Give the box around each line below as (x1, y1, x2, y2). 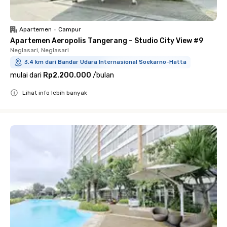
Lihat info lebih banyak (22, 89, 87, 96)
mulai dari (10, 71, 42, 80)
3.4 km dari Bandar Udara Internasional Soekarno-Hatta (24, 59, 186, 65)
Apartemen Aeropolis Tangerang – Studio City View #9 (10, 36, 203, 45)
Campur (58, 26, 81, 33)
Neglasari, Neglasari (10, 47, 69, 54)
